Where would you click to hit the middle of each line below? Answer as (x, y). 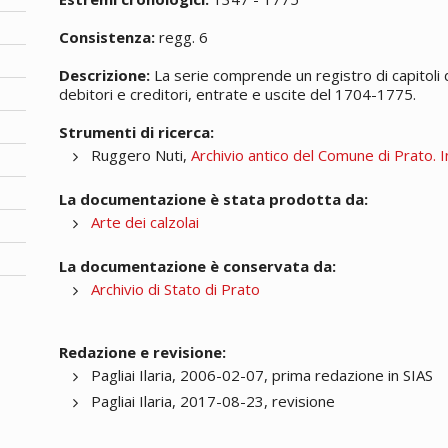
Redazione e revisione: (143, 351)
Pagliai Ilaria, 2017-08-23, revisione (213, 400)
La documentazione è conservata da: (198, 265)
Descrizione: (105, 74)
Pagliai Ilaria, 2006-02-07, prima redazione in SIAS (262, 374)
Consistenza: (107, 36)
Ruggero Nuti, (141, 154)
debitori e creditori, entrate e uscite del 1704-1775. (238, 93)
